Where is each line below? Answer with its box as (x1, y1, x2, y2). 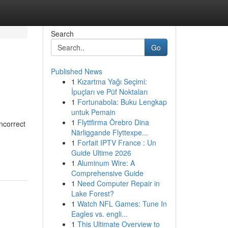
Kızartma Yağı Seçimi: (77, 76, 147, 87)
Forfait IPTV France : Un (77, 137, 156, 148)
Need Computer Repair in (77, 178, 160, 188)
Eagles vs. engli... (71, 209, 128, 219)
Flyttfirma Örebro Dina (77, 117, 149, 127)
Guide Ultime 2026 (71, 148, 131, 158)
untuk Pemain (71, 107, 116, 117)
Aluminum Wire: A (77, 158, 135, 168)
